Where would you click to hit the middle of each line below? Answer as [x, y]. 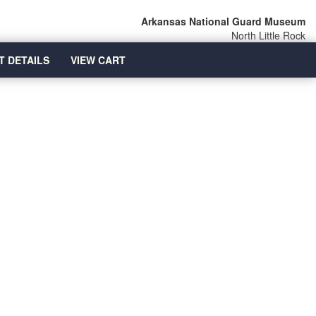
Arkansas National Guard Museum [223, 21]
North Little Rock [268, 35]
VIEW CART [98, 60]
